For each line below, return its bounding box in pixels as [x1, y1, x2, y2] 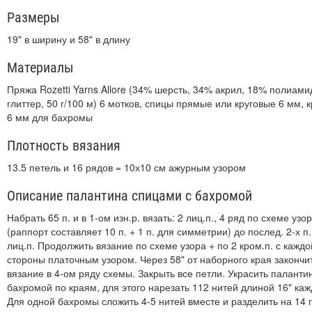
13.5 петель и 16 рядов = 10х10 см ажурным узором [7, 160, 247, 174]
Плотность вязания [7, 137, 121, 154]
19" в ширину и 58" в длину [7, 32, 131, 46]
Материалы [7, 59, 75, 76]
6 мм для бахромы [7, 110, 93, 124]
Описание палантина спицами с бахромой [7, 187, 253, 204]
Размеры [7, 9, 61, 26]
